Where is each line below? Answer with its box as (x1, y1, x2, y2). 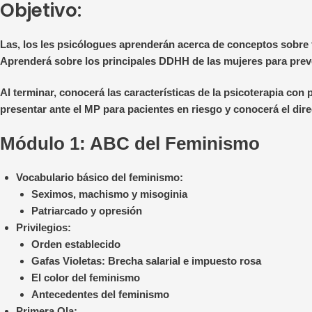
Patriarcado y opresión (31, 205, 142, 217)
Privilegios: (15, 221, 71, 234)
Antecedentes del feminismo (31, 288, 169, 301)
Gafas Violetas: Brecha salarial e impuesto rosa (31, 255, 261, 267)
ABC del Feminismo (90, 133, 260, 155)
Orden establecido (31, 238, 120, 251)
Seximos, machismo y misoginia (31, 188, 187, 201)
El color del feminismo (31, 272, 140, 284)
